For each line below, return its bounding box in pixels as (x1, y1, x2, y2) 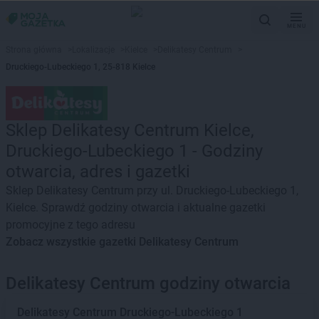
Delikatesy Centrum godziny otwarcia (6, 273, 291, 293)
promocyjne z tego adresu (6, 218, 135, 231)
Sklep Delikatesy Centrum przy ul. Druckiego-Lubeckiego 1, (6, 184, 298, 197)
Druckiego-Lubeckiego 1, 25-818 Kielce (6, 62, 155, 72)
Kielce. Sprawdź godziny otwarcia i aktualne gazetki (6, 201, 266, 214)
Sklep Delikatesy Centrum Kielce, (6, 120, 254, 140)
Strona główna (6, 45, 62, 55)
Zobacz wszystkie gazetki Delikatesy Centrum (6, 235, 239, 249)
